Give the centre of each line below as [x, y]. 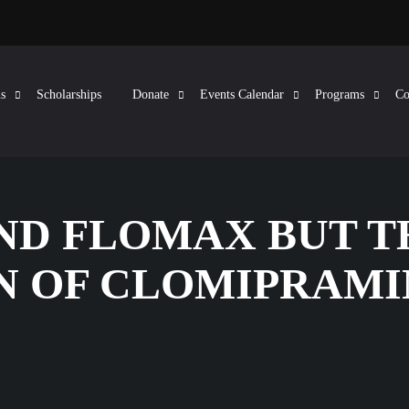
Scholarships [69, 94]
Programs [340, 94]
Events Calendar [242, 94]
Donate [151, 94]
